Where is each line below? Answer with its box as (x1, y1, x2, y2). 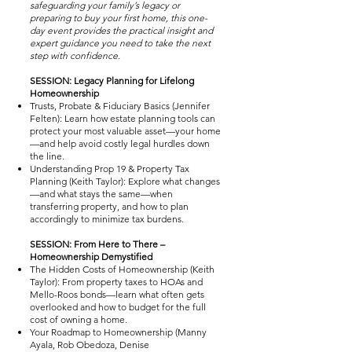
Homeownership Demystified (30, 251, 152, 262)
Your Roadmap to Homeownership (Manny (30, 326, 207, 338)
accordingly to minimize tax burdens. (30, 213, 186, 225)
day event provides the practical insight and (30, 24, 213, 36)
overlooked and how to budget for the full (30, 301, 206, 313)
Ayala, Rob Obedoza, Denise (30, 339, 149, 350)
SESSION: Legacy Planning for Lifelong (30, 75, 194, 86)
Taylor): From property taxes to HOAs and (30, 276, 203, 288)
